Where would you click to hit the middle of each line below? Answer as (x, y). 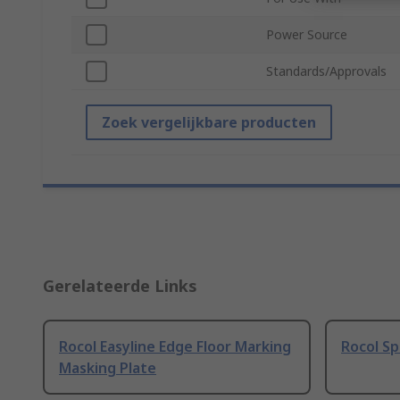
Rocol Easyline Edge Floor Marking (175, 347)
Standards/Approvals (326, 71)
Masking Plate (108, 368)
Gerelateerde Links (120, 286)
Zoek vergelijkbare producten (209, 123)
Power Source (307, 35)
